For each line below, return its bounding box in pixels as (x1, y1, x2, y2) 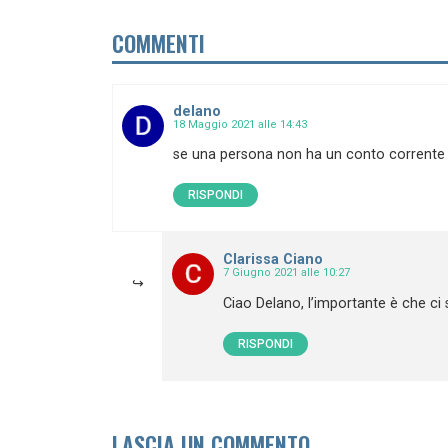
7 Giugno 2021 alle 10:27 (223, 266, 350, 280)
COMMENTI (112, 26, 205, 59)
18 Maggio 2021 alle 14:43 (173, 117, 307, 131)
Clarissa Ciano (223, 251, 323, 269)
